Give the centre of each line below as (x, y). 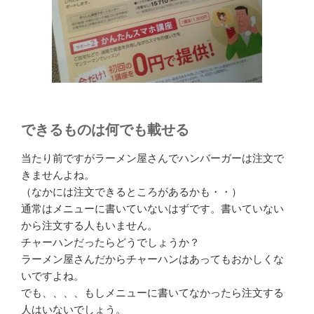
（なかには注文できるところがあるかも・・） (131, 191)
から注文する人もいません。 (89, 225)
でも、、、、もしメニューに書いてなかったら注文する (152, 292)
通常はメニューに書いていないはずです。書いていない (152, 208)
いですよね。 (53, 275)
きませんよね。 (58, 175)
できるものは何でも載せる (105, 129)
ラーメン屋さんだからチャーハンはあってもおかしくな (152, 259)
